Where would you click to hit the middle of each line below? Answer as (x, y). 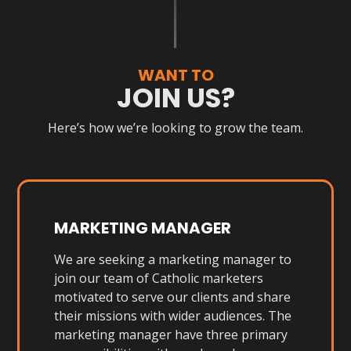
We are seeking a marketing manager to (173, 259)
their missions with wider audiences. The (173, 316)
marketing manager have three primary (171, 335)
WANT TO (175, 75)
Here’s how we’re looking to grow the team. (175, 128)
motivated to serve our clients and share (173, 297)
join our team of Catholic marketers (159, 278)
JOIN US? (175, 98)
